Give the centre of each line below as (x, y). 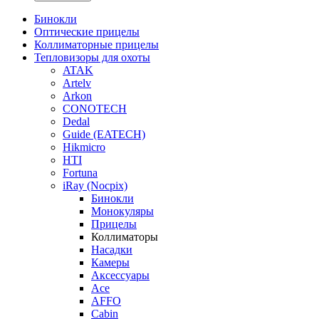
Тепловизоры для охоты (92, 57)
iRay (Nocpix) (95, 185)
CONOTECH (95, 108)
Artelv (77, 83)
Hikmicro (84, 147)
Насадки (112, 249)
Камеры (110, 262)
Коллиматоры (125, 236)
